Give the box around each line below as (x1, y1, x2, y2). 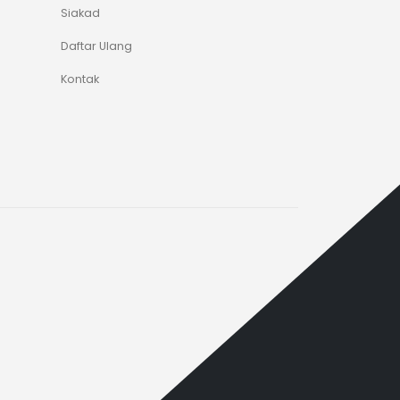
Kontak (60, 71, 99, 87)
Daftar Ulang (60, 37, 132, 54)
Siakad (60, 4, 100, 21)
